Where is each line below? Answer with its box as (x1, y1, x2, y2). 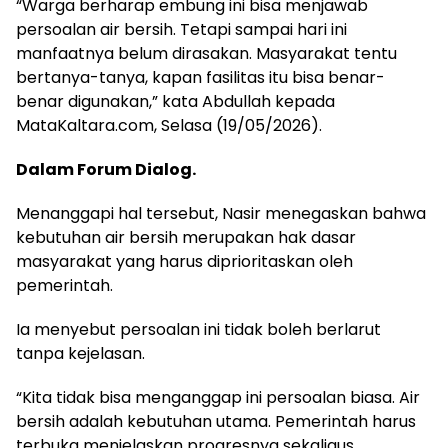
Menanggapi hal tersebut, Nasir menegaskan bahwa (16, 202, 426, 225)
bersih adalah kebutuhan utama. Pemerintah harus (16, 410, 416, 433)
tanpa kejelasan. (16, 342, 145, 365)
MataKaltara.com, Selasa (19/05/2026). (16, 114, 322, 137)
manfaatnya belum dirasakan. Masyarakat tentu (16, 42, 397, 65)
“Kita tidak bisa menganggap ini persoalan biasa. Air (16, 386, 420, 409)
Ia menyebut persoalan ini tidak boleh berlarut (16, 318, 381, 341)
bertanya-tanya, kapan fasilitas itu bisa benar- (16, 66, 385, 89)
